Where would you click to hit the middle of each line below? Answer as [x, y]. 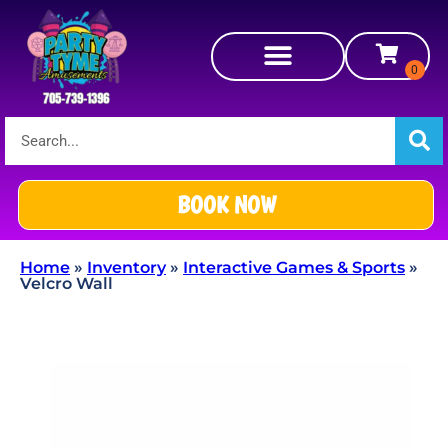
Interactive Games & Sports [294, 268]
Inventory [126, 268]
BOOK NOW [226, 205]
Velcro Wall [66, 284]
